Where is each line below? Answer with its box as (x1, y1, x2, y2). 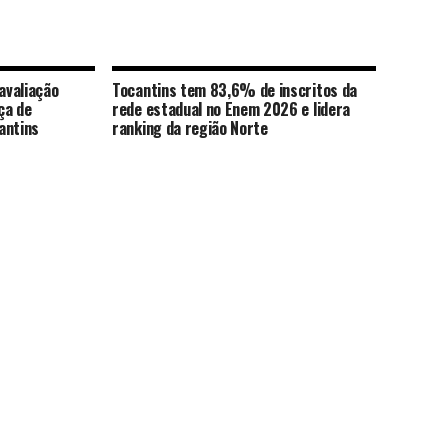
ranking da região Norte (112, 116, 268, 140)
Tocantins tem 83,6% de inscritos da (112, 78, 357, 102)
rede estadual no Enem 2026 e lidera (112, 97, 350, 121)
